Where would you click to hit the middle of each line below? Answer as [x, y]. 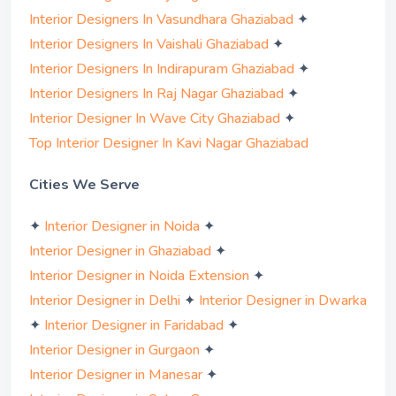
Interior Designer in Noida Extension [139, 276]
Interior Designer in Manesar [116, 375]
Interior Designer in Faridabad [134, 326]
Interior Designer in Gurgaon [114, 350]
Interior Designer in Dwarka [283, 301]
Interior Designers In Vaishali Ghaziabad [149, 44]
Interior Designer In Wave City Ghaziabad [155, 118]
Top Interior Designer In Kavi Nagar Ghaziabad [169, 143]
